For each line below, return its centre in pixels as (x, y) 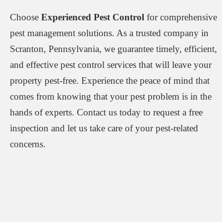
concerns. (28, 144)
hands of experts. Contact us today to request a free (106, 112)
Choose (26, 17)
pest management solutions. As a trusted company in (109, 33)
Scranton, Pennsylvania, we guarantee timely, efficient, (113, 49)
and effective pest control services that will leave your (111, 65)
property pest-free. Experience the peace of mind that (110, 81)
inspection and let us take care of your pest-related (104, 128)
